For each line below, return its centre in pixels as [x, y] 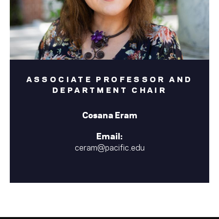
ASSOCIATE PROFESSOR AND [109, 78]
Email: [109, 136]
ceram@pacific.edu [109, 147]
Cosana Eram [109, 114]
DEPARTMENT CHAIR [109, 89]
